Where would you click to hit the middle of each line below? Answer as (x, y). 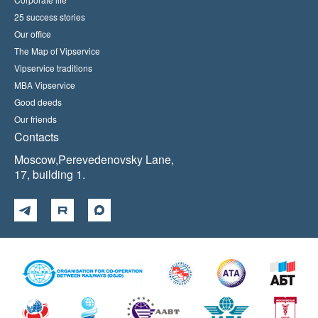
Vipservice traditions (53, 68)
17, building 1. (50, 174)
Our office (33, 34)
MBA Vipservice (45, 85)
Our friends (35, 119)
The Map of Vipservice (57, 51)
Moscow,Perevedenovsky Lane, (94, 159)
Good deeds (38, 102)
